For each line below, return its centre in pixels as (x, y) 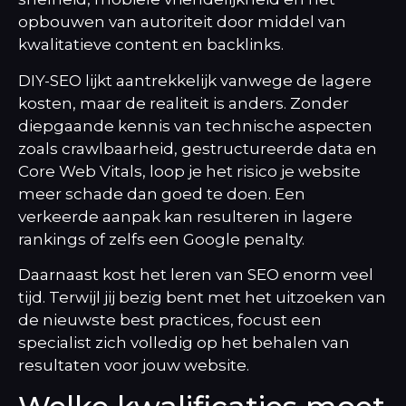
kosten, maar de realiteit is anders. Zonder (184, 103)
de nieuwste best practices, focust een (170, 319)
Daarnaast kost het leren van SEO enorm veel (196, 274)
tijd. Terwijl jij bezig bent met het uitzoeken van (202, 297)
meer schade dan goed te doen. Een (162, 193)
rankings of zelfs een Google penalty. (161, 239)
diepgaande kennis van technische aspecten (195, 126)
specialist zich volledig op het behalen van (184, 342)
